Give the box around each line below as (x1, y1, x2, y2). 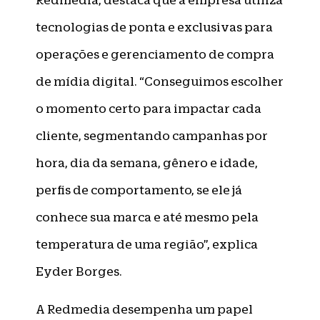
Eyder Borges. (36, 264, 122, 279)
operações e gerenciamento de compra (36, 47, 274, 62)
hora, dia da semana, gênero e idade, (36, 156, 258, 171)
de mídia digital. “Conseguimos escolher (36, 74, 284, 89)
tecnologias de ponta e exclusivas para (36, 20, 273, 35)
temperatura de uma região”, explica (36, 237, 258, 252)
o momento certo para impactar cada (36, 101, 261, 116)
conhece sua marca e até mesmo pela (36, 210, 259, 225)
